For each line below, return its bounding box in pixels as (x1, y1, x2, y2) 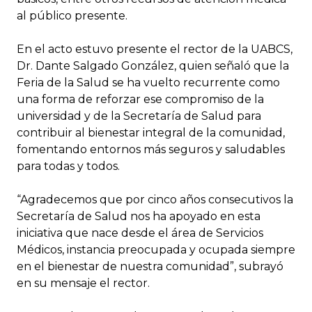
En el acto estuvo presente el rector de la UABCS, (17, 42, 292, 56)
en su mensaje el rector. (17, 276, 150, 290)
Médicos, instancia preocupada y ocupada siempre (17, 242, 295, 256)
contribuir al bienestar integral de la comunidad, (17, 125, 285, 139)
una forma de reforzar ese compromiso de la (17, 92, 264, 106)
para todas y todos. (17, 159, 120, 173)
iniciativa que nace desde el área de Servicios (17, 226, 263, 240)
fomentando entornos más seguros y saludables (17, 142, 285, 156)
